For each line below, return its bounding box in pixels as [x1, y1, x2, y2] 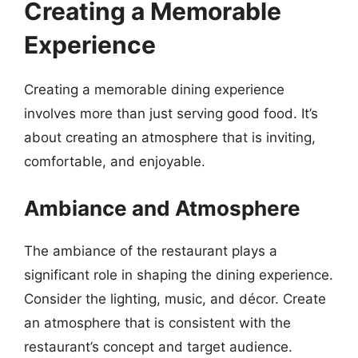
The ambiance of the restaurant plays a [24, 242, 277, 259]
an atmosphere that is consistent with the [24, 314, 291, 331]
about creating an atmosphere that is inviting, [24, 129, 316, 145]
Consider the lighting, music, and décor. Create [24, 290, 326, 307]
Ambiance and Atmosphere [24, 195, 300, 221]
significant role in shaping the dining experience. [24, 266, 333, 283]
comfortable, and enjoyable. [24, 153, 205, 169]
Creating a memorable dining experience [24, 82, 284, 97]
